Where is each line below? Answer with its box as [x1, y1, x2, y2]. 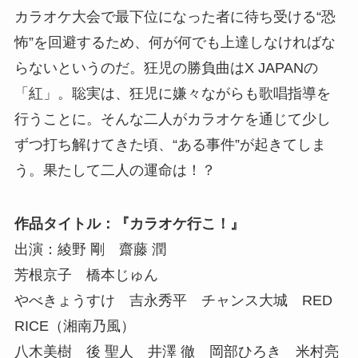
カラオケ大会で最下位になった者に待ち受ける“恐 [14, 8, 336, 25]
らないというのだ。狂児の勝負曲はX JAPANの [14, 59, 318, 76]
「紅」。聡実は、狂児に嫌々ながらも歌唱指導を [14, 85, 331, 101]
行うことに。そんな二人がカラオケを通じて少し [14, 110, 331, 127]
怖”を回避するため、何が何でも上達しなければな [14, 34, 336, 50]
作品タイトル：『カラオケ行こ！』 [14, 216, 245, 233]
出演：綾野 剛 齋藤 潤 [14, 241, 166, 258]
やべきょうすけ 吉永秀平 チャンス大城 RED [14, 292, 332, 309]
